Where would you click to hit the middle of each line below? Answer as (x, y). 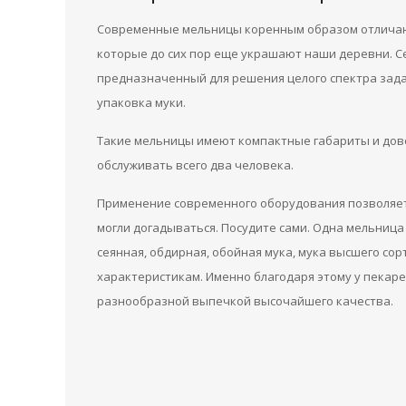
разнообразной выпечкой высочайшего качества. (245, 301)
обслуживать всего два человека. (195, 165)
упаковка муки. (141, 102)
